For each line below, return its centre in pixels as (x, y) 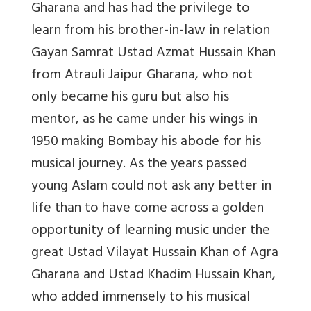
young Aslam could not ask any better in (151, 187)
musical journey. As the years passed (139, 165)
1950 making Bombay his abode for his (146, 142)
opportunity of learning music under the (151, 231)
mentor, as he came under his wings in (144, 120)
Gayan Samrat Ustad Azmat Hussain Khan (153, 53)
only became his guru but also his (130, 98)
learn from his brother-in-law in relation (151, 31)
